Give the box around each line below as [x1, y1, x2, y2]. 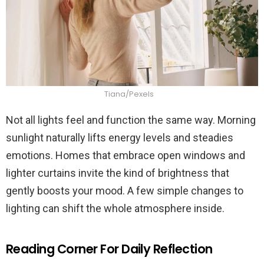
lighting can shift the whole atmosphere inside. [6, 202, 225, 215]
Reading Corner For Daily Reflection [6, 240, 213, 258]
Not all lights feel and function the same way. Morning [6, 114, 256, 127]
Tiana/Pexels [104, 88, 154, 100]
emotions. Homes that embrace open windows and [6, 149, 245, 162]
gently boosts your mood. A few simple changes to [6, 184, 243, 197]
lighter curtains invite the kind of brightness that [6, 167, 229, 180]
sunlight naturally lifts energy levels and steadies [6, 131, 233, 144]
